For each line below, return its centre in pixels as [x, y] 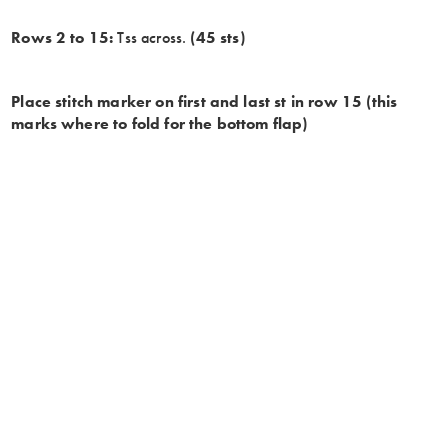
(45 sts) [217, 37]
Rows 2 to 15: [62, 37]
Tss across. [152, 37]
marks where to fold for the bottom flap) [159, 123]
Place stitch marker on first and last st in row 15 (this [204, 101]
